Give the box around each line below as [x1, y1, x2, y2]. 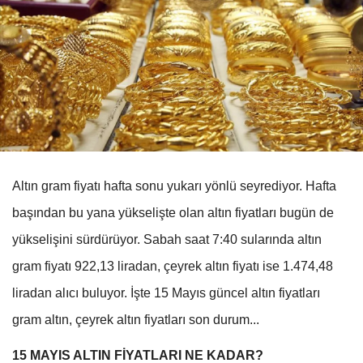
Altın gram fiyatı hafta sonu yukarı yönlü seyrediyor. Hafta [12, 178, 336, 193]
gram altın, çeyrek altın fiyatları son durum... [12, 312, 259, 327]
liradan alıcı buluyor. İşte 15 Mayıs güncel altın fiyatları [12, 285, 320, 300]
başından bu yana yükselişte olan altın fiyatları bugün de [12, 205, 334, 220]
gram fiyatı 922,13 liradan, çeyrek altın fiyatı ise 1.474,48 [12, 258, 333, 273]
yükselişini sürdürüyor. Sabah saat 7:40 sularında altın [12, 232, 322, 246]
